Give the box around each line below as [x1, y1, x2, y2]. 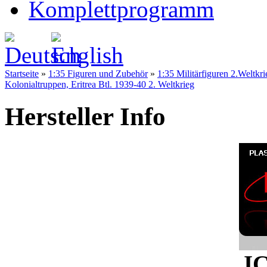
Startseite [5, 69, 39, 79]
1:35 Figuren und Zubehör [48, 69, 148, 79]
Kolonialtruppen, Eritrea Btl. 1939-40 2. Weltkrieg [5, 79, 194, 89]
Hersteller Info [5, 102, 166, 131]
